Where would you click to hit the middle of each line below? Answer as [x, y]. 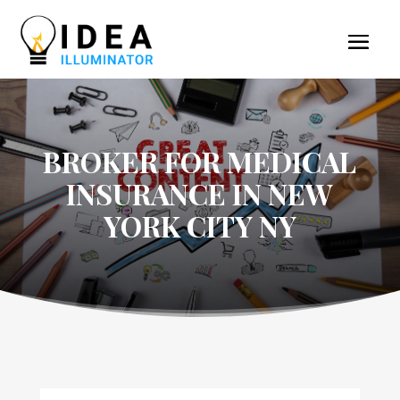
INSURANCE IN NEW [200, 193]
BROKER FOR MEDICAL [200, 161]
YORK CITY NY [200, 225]
